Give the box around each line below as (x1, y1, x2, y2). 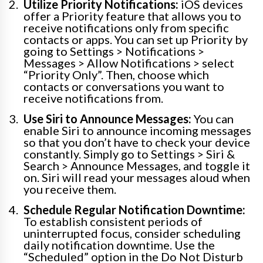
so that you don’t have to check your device (23, 135, 250, 150)
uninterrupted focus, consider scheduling (23, 226, 241, 241)
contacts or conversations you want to (23, 79, 224, 94)
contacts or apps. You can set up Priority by (23, 32, 248, 47)
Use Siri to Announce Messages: (23, 112, 191, 126)
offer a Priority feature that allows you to (23, 9, 241, 23)
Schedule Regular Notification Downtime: (23, 203, 245, 217)
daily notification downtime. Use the (23, 238, 215, 252)
